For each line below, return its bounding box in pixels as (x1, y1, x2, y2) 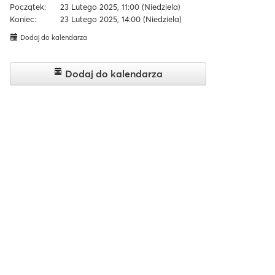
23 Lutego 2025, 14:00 (60, 14, 141, 24)
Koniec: (10, 14, 36, 24)
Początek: (10, 2, 46, 12)
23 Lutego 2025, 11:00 (60, 2, 140, 12)
